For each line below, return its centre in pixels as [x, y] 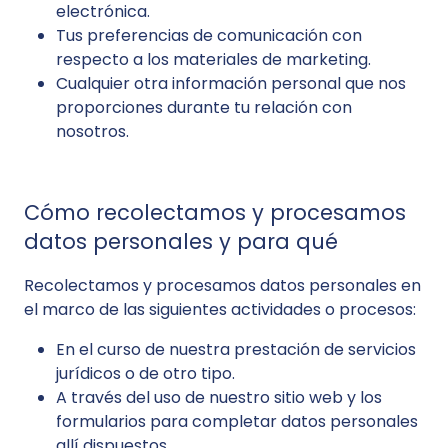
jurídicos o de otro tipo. [145, 373]
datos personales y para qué [181, 241]
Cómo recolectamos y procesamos [215, 212]
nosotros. [92, 131]
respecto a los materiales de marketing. [213, 59]
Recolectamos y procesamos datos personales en [222, 285]
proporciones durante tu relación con [204, 107]
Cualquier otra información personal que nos [231, 83]
